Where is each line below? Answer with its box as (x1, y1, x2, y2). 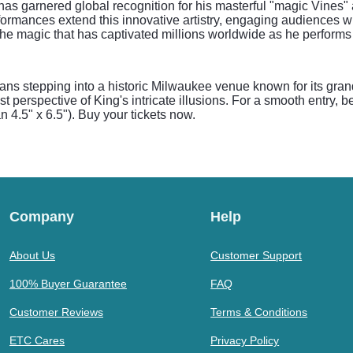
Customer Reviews (9, 306, 103, 318)
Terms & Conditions (210, 306, 308, 318)
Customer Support (210, 249, 303, 262)
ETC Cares (9, 334, 65, 347)
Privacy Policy (210, 334, 280, 347)
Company (9, 209, 74, 225)
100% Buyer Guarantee (9, 277, 127, 290)
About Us (9, 249, 55, 262)
